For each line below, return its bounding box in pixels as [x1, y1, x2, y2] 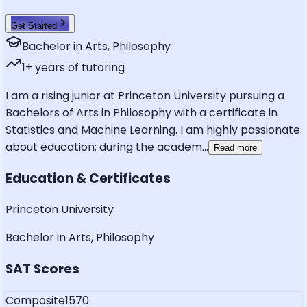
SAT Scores [5, 260, 79, 279]
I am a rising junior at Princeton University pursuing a [5, 87, 284, 103]
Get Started [11, 20, 57, 31]
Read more [214, 142, 257, 153]
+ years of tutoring [25, 59, 125, 75]
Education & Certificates [5, 169, 171, 188]
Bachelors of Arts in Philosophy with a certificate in [5, 104, 278, 121]
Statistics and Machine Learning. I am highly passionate [5, 121, 300, 138]
